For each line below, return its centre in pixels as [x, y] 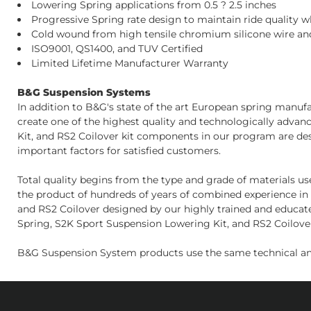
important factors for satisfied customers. [119, 151]
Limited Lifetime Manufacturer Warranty [130, 63]
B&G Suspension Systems [84, 92]
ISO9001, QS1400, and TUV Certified [117, 49]
